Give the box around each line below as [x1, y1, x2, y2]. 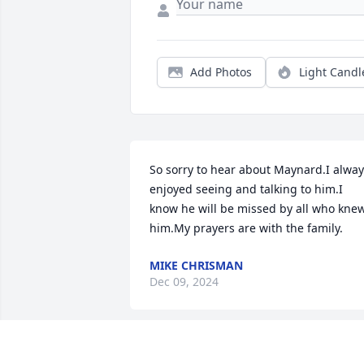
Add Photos [190, 64, 252, 80]
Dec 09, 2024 [149, 274, 219, 290]
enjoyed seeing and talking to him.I [149, 181, 343, 197]
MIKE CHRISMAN [149, 258, 243, 274]
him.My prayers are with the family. [149, 220, 343, 236]
